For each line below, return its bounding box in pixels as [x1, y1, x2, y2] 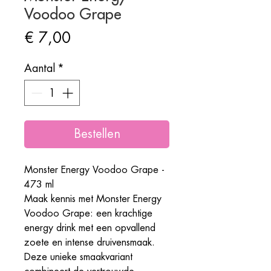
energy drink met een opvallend [24, 223, 155, 233]
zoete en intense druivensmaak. [24, 238, 155, 248]
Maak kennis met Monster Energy [24, 194, 162, 204]
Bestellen [73, 128, 120, 141]
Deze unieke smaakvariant [24, 252, 132, 263]
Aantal [24, 63, 55, 74]
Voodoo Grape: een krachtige [24, 209, 152, 219]
